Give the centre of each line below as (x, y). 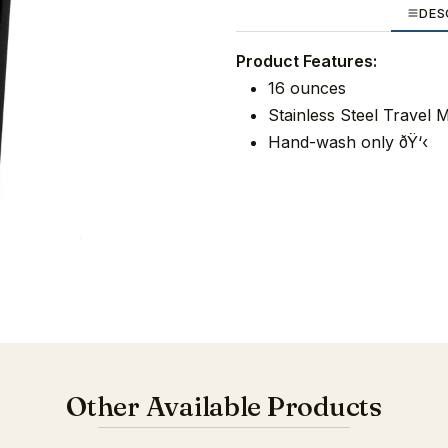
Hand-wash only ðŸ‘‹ (348, 142)
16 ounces (307, 88)
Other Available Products (224, 405)
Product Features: (306, 61)
